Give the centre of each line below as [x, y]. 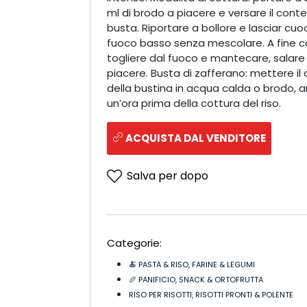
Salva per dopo [167, 176]
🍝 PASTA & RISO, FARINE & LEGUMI [192, 264]
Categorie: [134, 243]
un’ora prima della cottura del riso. [194, 103]
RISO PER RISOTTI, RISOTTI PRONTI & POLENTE [211, 294]
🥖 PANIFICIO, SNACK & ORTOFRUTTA [196, 279]
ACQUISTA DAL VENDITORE [194, 138]
